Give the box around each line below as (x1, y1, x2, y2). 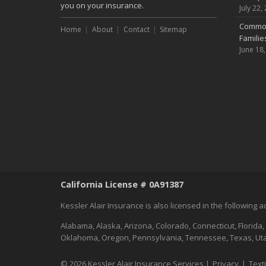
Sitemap (160, 24, 188, 34)
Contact (123, 24, 150, 34)
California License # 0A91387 (61, 178, 183, 190)
